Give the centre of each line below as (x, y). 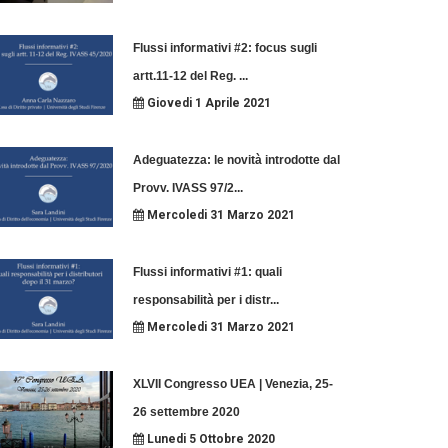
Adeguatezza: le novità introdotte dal (236, 160)
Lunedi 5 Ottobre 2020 (209, 439)
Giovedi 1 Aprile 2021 (207, 103)
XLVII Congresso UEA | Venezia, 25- (232, 384)
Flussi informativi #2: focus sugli (224, 48)
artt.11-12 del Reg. (185, 76)
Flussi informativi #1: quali (207, 272)
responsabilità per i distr (201, 300)
